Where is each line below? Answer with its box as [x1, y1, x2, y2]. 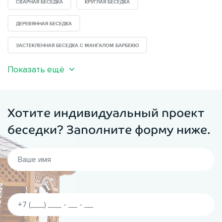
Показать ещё [7, 64, 64, 74]
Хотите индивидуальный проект [7, 106, 205, 119]
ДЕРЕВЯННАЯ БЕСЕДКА [16, 20, 72, 27]
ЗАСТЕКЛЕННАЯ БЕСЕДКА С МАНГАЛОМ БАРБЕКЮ [16, 42, 139, 49]
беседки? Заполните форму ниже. [7, 122, 211, 136]
